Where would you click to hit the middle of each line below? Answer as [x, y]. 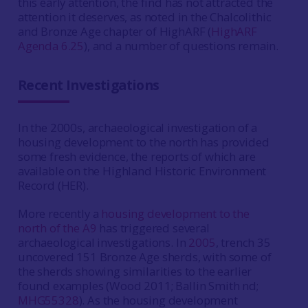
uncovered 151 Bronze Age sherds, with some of [144, 257]
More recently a [59, 213]
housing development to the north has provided [143, 142]
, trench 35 [243, 242]
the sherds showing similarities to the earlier [135, 271]
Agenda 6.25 [51, 46]
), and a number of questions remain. [181, 46]
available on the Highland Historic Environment [142, 171]
